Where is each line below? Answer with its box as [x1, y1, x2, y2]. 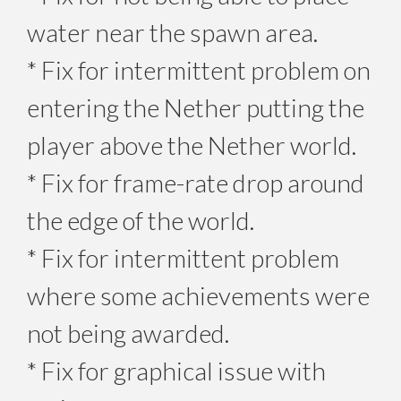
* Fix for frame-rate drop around [27, 166, 364, 198]
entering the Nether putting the [27, 91, 364, 123]
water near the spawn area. [27, 16, 318, 47]
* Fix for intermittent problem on [27, 54, 371, 85]
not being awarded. [27, 317, 229, 348]
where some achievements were [27, 279, 370, 311]
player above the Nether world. [27, 129, 356, 160]
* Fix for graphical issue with [27, 354, 326, 386]
